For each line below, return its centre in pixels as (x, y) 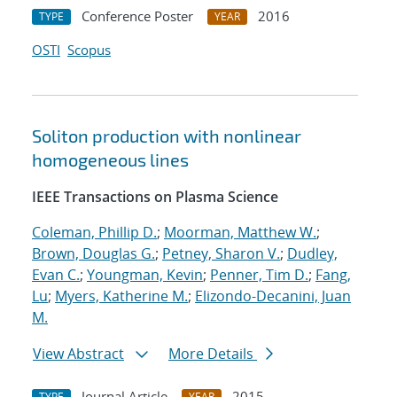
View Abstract (78, 354)
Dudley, (312, 254)
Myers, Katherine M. (121, 296)
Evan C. (56, 275)
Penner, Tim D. (259, 275)
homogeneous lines (110, 160)
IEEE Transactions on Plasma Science (155, 197)
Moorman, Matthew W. (240, 233)
